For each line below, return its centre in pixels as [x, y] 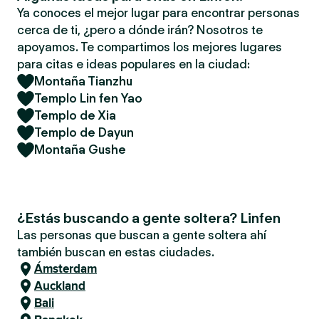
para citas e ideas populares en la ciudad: [134, 64]
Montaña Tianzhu [83, 81]
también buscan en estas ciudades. [116, 252]
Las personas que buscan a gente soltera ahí [142, 235]
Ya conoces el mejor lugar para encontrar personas [158, 13]
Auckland [60, 286]
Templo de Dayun [84, 132]
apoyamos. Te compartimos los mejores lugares [150, 47]
